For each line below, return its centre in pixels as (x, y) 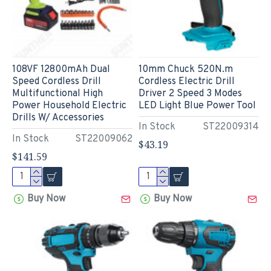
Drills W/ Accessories (58, 118)
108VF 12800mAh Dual (61, 69)
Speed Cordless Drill (57, 81)
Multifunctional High (57, 93)
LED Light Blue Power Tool (197, 106)
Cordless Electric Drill (186, 81)
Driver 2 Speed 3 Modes (190, 93)
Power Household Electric (69, 106)
